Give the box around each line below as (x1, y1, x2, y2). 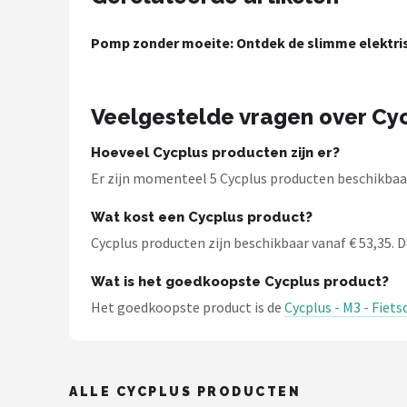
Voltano (35, 42, 94, 59)
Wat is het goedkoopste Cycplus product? (91, 273, 389, 290)
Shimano (35, 86, 99, 104)
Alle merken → (35, 175, 143, 193)
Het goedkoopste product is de (91, 298, 284, 316)
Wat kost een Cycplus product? (91, 209, 313, 225)
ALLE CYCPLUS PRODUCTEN (69, 383, 302, 399)
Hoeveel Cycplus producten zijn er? (91, 144, 340, 161)
